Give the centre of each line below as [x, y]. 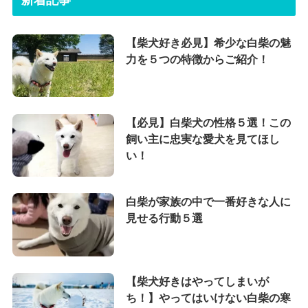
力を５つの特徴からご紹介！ [197, 59]
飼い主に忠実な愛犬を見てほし [202, 139]
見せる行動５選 [164, 218]
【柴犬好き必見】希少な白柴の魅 [208, 42]
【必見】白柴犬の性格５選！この [208, 122]
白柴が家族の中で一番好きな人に [208, 202]
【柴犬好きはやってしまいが [197, 282]
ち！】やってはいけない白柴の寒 [208, 298]
